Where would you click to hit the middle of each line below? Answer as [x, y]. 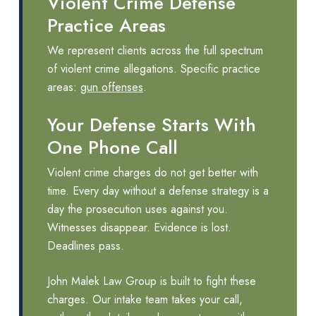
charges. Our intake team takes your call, [145, 299]
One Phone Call [112, 147]
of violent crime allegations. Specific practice [153, 68]
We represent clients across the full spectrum [155, 50]
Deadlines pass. [85, 245]
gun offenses [111, 87]
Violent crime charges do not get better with [152, 172]
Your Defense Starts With [151, 124]
